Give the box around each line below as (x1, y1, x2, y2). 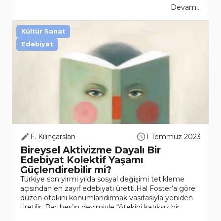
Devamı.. (171, 3, 201, 12)
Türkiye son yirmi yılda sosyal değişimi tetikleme (20, 175, 184, 184)
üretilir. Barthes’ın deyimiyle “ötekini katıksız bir (20, 203, 180, 212)
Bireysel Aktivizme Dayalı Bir (20, 144, 161, 156)
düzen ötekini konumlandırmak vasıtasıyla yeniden (20, 193, 193, 203)
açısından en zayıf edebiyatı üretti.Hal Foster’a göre (20, 184, 195, 193)
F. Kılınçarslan (30, 132, 75, 142)
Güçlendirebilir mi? (20, 164, 111, 176)
